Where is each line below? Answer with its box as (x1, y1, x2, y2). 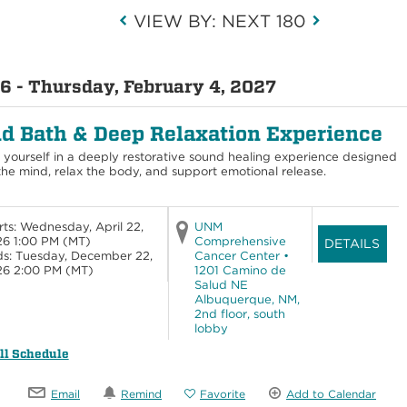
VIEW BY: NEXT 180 (134, 11, 307, 32)
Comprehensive (194, 234, 286, 249)
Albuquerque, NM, (194, 293, 300, 307)
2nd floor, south (194, 307, 285, 322)
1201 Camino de (194, 263, 286, 278)
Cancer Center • (194, 249, 289, 263)
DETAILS (324, 236, 381, 252)
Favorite (200, 386, 245, 401)
